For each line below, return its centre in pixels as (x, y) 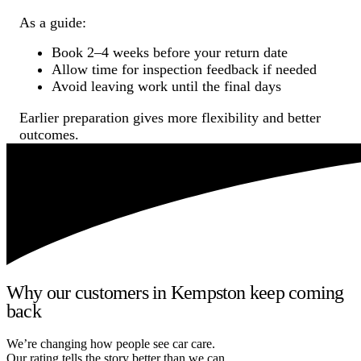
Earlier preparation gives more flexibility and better (170, 117)
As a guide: (53, 22)
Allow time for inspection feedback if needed (184, 69)
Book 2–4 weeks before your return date (170, 52)
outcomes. (49, 134)
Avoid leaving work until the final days (166, 86)
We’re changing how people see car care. (111, 344)
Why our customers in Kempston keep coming (175, 293)
